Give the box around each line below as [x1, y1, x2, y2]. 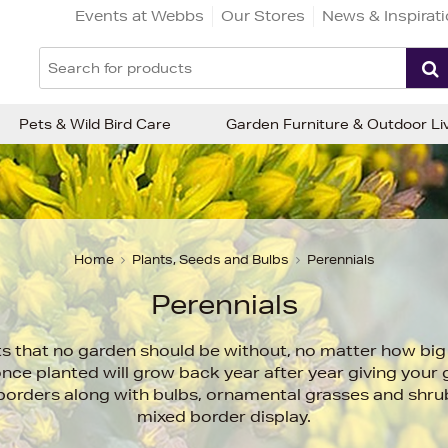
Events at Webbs [75, 6, 204, 25]
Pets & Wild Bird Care [19, 115, 171, 133]
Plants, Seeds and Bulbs [131, 251, 289, 268]
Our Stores [221, 6, 305, 25]
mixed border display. [137, 407, 311, 426]
